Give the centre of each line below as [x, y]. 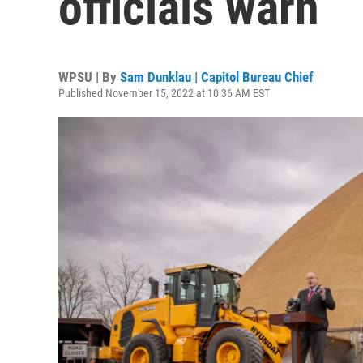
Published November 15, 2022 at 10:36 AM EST [164, 93]
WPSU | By [89, 77]
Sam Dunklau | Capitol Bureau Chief [217, 77]
